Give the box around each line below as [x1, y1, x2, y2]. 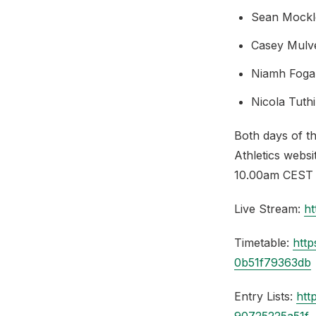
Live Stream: [234, 202, 304, 216]
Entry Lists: [234, 289, 296, 303]
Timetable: [234, 236, 293, 250]
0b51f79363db [234, 255, 311, 269]
